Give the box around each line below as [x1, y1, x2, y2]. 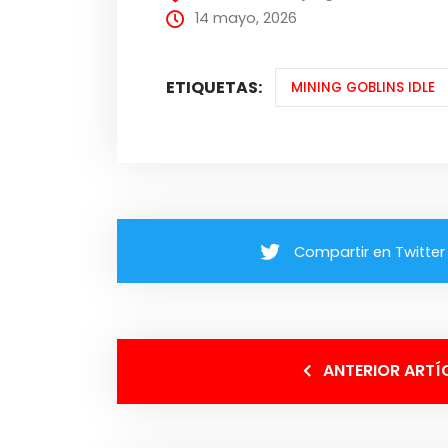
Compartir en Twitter [294, 241, 446, 262]
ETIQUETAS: [166, 75, 263, 99]
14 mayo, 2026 [195, 8, 298, 29]
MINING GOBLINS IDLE [290, 78, 435, 98]
